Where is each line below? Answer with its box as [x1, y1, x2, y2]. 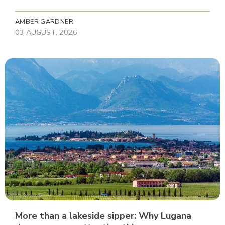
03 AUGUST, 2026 [15, 27, 77, 37]
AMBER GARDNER [15, 17, 73, 26]
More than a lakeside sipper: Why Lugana [15, 209, 191, 222]
